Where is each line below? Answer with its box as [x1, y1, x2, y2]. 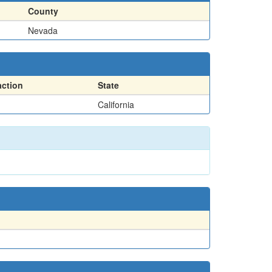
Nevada [28, 24, 58, 36]
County [28, 4, 58, 17]
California [98, 98, 134, 110]
